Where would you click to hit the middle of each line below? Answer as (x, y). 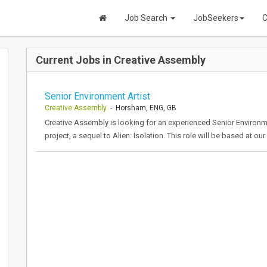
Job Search (147, 18)
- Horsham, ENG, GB (142, 108)
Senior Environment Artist (97, 96)
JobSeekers (216, 18)
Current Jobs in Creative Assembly (121, 60)
